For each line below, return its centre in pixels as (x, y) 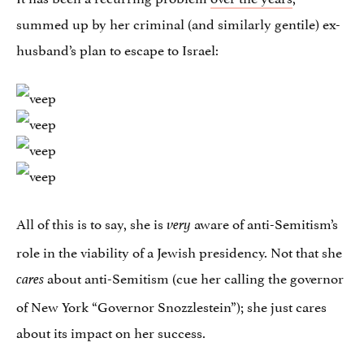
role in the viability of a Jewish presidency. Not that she (179, 251)
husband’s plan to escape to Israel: (117, 49)
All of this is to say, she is (91, 223)
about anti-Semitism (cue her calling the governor (194, 277)
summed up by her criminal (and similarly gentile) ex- (178, 23)
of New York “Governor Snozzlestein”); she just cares (171, 306)
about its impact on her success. (111, 332)
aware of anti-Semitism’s (264, 223)
